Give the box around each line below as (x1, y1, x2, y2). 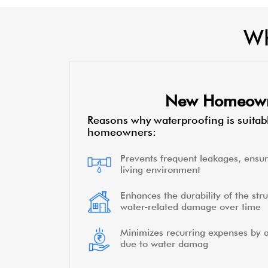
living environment (120, 164, 200, 176)
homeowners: (87, 126, 156, 139)
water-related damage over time (120, 201, 261, 213)
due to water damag (120, 238, 208, 250)
